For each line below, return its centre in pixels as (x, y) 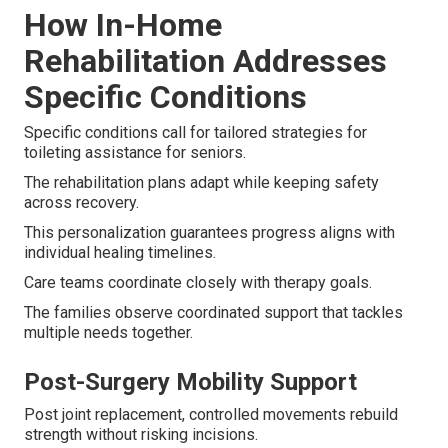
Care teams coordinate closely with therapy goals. (198, 283)
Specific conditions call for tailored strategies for (195, 133)
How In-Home (123, 25)
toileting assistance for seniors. (135, 153)
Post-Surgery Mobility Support (190, 382)
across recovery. (81, 203)
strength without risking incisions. (141, 435)
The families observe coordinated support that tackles (213, 313)
